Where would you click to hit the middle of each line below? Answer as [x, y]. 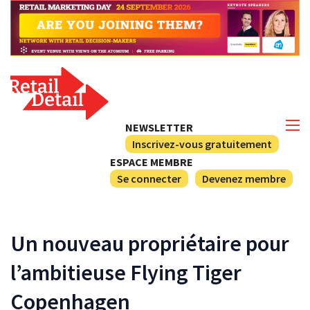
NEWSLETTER [159, 127]
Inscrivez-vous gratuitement [202, 144]
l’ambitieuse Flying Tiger [126, 272]
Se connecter [149, 178]
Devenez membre [244, 178]
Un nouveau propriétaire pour [150, 243]
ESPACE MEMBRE [152, 162]
